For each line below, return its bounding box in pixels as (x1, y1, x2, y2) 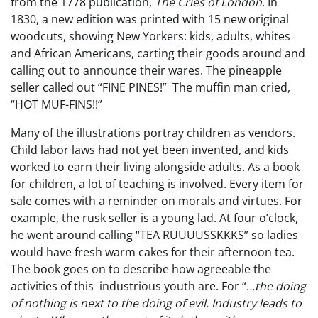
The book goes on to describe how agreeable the (11, 261, 271, 278)
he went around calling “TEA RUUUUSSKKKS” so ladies (11, 227, 298, 243)
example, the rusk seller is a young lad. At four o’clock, (11, 210, 298, 226)
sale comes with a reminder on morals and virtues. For (11, 193, 302, 209)
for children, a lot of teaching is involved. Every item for (11, 176, 304, 192)
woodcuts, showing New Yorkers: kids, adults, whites (11, 28, 290, 45)
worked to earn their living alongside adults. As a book (11, 159, 300, 175)
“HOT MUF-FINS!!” (11, 97, 105, 113)
